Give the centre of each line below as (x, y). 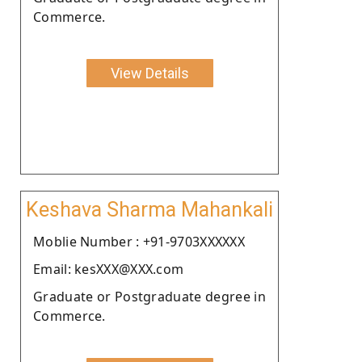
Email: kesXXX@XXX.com (109, 269)
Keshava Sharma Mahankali (149, 209)
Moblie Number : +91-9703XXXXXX (139, 241)
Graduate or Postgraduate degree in (149, 296)
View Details (149, 73)
